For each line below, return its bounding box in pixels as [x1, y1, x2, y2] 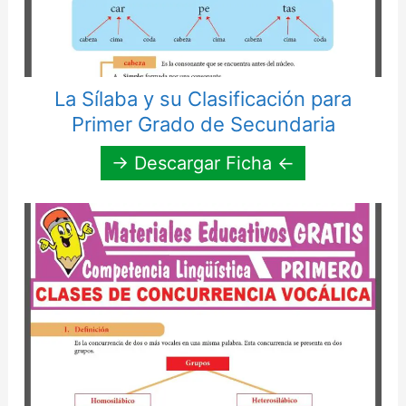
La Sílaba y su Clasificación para [54, 87, 352, 111]
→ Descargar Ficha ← [111, 152, 295, 175]
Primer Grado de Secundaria [71, 112, 335, 137]
